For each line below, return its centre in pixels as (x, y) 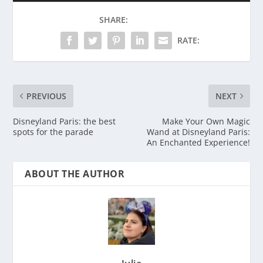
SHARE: (113, 19)
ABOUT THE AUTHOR (75, 173)
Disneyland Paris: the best (65, 121)
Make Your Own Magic (206, 121)
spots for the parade (53, 131)
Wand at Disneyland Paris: (198, 131)
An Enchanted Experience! (198, 142)
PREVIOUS (47, 96)
